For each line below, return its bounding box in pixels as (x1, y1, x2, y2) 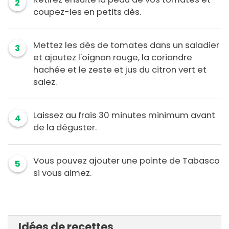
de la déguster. (33, 122, 97, 134)
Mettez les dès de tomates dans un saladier (33, 39, 219, 52)
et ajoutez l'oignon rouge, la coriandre (33, 52, 192, 64)
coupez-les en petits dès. (33, 6, 141, 18)
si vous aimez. (33, 167, 91, 179)
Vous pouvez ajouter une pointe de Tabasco (33, 155, 220, 167)
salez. (33, 76, 57, 88)
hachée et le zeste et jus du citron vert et (33, 64, 207, 76)
